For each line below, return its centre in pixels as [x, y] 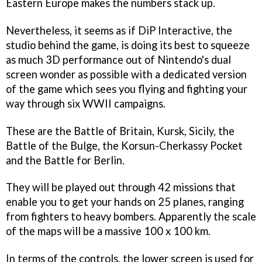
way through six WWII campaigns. [86, 103]
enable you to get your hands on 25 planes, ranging [125, 202]
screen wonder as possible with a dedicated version [126, 74]
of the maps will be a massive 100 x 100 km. [108, 231]
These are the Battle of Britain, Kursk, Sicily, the [120, 131]
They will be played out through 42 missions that [121, 187]
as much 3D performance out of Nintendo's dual [118, 59]
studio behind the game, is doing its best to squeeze [128, 45]
